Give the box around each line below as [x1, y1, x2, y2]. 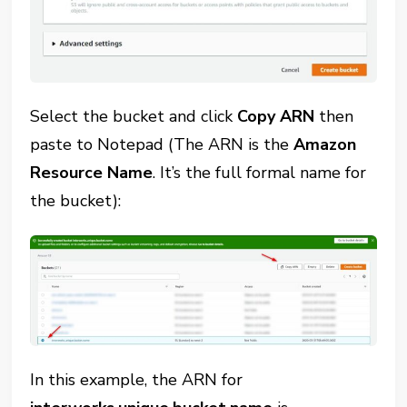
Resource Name [30, 161, 154, 184]
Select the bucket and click [30, 104, 238, 127]
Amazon [293, 133, 357, 155]
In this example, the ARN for [30, 368, 243, 391]
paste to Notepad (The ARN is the [30, 133, 294, 155]
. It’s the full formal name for [153, 161, 367, 184]
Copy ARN [237, 104, 315, 127]
